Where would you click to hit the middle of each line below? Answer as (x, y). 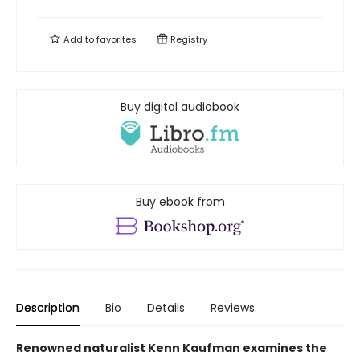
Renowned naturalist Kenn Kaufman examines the (172, 348)
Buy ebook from (180, 202)
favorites (117, 39)
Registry (188, 39)
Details (166, 308)
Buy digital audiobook (180, 107)
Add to (79, 39)
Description (48, 308)
